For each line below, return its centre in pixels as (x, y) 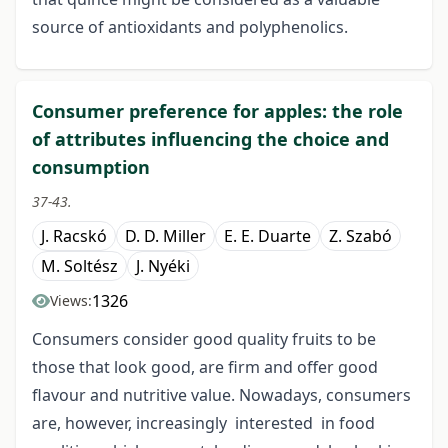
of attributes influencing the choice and (210, 139)
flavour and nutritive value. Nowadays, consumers (221, 395)
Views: (71, 301)
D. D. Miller (165, 236)
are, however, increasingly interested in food (203, 423)
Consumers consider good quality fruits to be (204, 339)
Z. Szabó (360, 236)
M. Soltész (79, 266)
